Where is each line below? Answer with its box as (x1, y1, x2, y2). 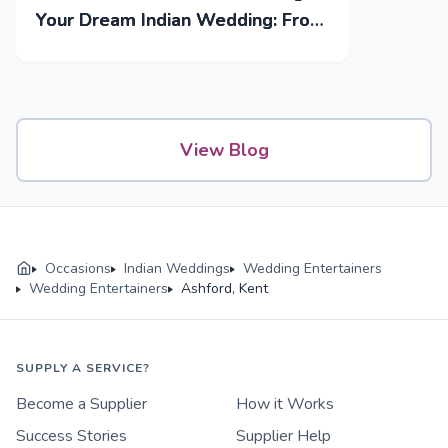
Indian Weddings (124, 259, 230, 279)
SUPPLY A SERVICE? (16, 360, 150, 377)
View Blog (179, 138, 269, 163)
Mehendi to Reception (36, 36, 222, 61)
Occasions (45, 259, 111, 279)
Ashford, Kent (181, 279, 268, 299)
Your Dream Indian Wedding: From (36, 8, 326, 33)
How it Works (236, 393, 334, 416)
